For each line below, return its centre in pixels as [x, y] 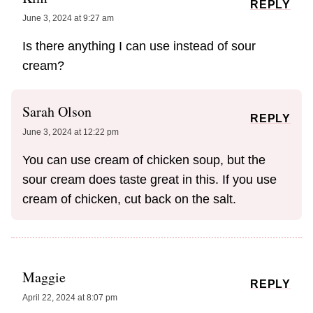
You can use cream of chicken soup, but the [144, 160]
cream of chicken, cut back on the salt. [129, 199]
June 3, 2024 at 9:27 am [68, 19]
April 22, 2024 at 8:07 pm [70, 298]
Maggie [44, 277]
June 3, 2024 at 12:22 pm [71, 132]
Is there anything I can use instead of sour [139, 46]
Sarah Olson [57, 112]
